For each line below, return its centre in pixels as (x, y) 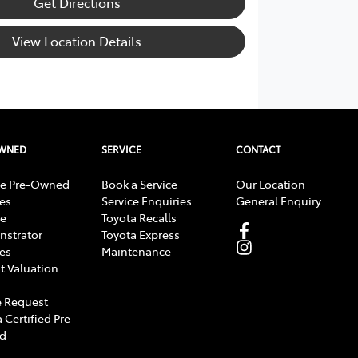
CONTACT (258, 149)
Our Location (270, 183)
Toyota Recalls (139, 217)
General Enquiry (278, 200)
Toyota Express (141, 234)
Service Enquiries (147, 200)
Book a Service (139, 183)
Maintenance (136, 251)
